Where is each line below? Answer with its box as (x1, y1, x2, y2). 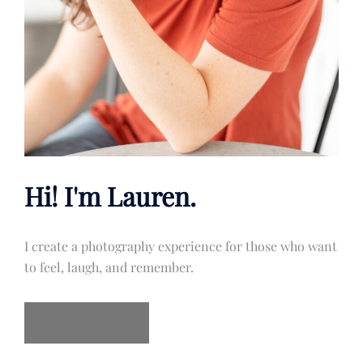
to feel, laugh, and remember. (24, 258, 194, 276)
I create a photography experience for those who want (24, 237, 337, 255)
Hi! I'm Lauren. (24, 178, 196, 214)
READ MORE (54, 315, 119, 331)
